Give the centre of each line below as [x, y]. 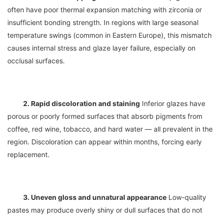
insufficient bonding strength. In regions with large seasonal [103, 22]
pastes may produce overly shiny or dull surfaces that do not [105, 210]
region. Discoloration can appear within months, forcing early [105, 142]
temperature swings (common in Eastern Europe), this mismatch [110, 35]
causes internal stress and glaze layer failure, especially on [101, 48]
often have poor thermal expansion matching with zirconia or [105, 10]
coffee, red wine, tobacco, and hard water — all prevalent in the [110, 129]
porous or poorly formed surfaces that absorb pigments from [105, 116]
